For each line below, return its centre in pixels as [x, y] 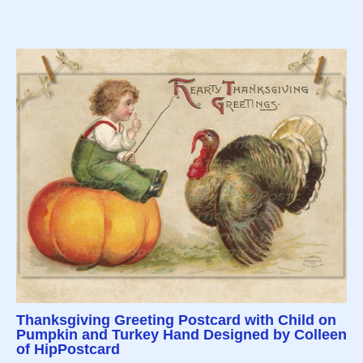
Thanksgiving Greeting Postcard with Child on [176, 320]
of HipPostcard [68, 349]
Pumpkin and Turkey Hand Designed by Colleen [181, 334]
